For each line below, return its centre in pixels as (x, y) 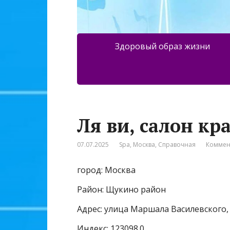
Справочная (177, 145)
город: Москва (106, 170)
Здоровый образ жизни (162, 46)
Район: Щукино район (121, 190)
